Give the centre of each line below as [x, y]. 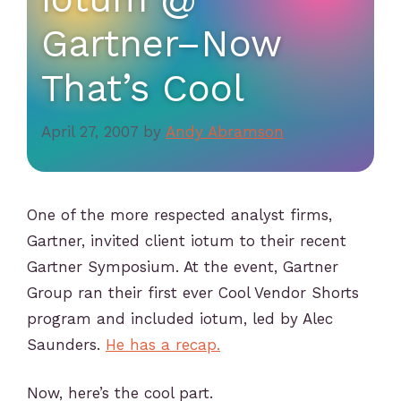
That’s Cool [143, 88]
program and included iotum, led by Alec [180, 318]
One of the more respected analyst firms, [179, 214]
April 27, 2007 [90, 132]
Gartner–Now [161, 43]
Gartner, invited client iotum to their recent [187, 240]
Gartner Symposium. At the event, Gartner [183, 266]
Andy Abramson [225, 132]
